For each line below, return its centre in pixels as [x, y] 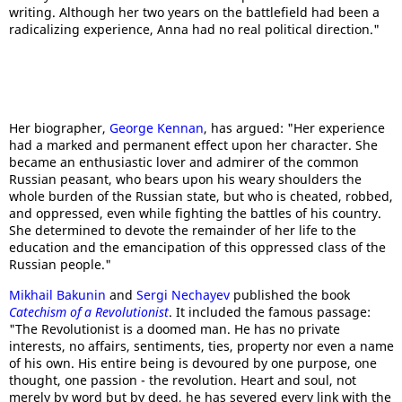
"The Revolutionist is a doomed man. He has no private [175, 329]
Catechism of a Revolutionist [89, 312]
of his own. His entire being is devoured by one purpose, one [193, 363]
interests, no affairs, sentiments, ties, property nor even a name [201, 346]
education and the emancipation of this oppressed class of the [197, 247]
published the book [290, 295]
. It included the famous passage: [270, 312]
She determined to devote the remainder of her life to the [183, 230]
